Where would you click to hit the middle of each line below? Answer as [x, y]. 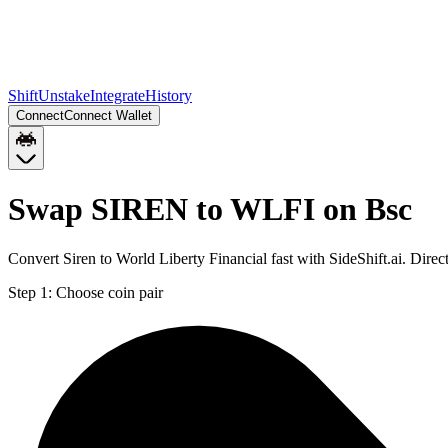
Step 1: [30, 292]
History [168, 95]
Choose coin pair [109, 292]
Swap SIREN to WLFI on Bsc [210, 209]
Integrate [117, 95]
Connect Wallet [108, 115]
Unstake [64, 95]
